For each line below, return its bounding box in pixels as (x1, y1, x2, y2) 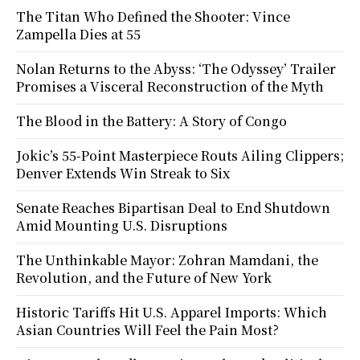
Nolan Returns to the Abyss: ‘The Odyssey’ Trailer (16, 59, 336, 78)
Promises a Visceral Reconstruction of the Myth (16, 76, 324, 96)
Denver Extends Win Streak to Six (16, 163, 230, 182)
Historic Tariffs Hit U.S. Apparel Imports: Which (16, 302, 327, 321)
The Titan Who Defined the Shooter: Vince (16, 6, 290, 26)
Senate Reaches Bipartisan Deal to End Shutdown (16, 198, 330, 217)
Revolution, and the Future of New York (16, 268, 272, 287)
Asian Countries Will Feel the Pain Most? (16, 320, 279, 339)
